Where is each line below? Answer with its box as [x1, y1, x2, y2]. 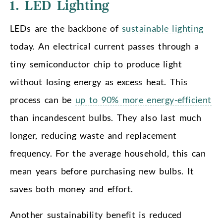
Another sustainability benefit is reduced [10, 209, 182, 220]
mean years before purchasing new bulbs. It [10, 165, 194, 176]
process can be [10, 94, 75, 105]
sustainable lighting [122, 22, 204, 34]
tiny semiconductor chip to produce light [10, 58, 182, 69]
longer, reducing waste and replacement [10, 129, 177, 141]
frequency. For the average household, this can [10, 147, 206, 159]
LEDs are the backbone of [10, 22, 122, 34]
